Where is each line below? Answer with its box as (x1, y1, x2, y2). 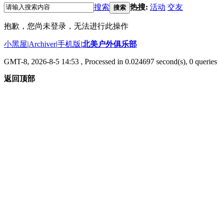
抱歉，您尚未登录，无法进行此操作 (4, 21, 128, 30)
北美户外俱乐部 (82, 39, 137, 48)
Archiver (29, 39, 56, 48)
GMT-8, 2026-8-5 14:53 (4, 57, 79, 66)
